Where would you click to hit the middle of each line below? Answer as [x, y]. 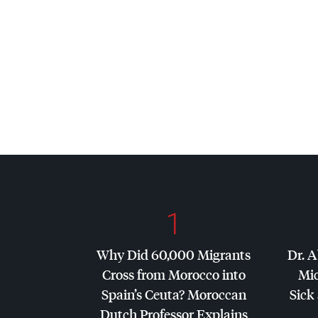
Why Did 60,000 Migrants [174, 255]
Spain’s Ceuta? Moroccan [174, 295]
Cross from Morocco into [174, 275]
